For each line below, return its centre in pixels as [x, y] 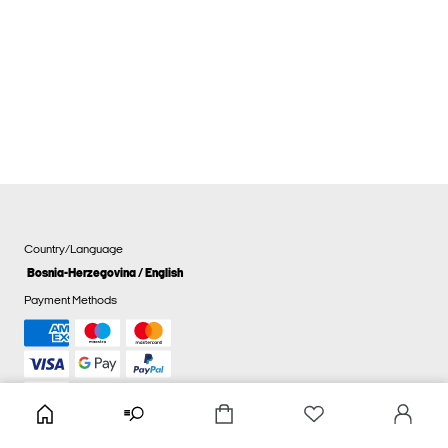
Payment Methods [70, 301]
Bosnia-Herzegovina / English [105, 274]
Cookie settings [224, 436]
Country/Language [73, 249]
